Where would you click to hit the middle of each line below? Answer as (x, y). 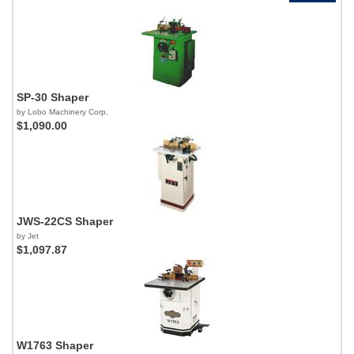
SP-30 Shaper (53, 97)
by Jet (28, 236)
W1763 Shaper (55, 345)
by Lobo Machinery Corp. (62, 112)
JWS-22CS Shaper (65, 221)
